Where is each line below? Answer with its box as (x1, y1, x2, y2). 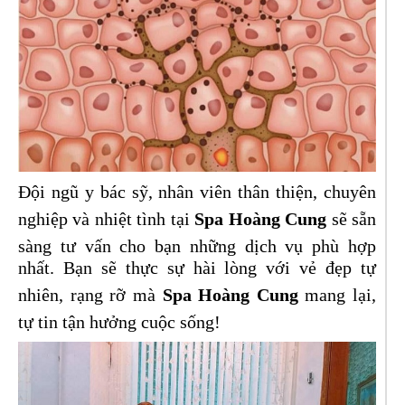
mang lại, (297, 284, 376, 305)
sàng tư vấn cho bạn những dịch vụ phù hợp (18, 235, 376, 256)
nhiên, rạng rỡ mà (18, 284, 163, 305)
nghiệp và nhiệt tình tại (18, 208, 195, 229)
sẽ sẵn (326, 208, 377, 229)
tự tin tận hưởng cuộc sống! (18, 311, 221, 332)
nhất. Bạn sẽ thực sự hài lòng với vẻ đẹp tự (18, 257, 376, 278)
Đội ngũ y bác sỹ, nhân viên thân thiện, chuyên (18, 181, 376, 202)
